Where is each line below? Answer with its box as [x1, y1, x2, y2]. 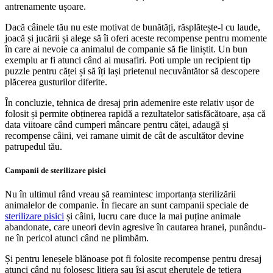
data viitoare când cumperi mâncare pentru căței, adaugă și [5, 119, 229, 130]
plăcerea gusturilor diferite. [5, 76, 107, 87]
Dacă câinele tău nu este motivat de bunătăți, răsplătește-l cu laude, [5, 21, 260, 32]
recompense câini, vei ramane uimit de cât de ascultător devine [5, 130, 244, 141]
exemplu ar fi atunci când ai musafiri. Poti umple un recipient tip [5, 54, 250, 65]
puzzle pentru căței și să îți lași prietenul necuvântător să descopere [5, 65, 260, 76]
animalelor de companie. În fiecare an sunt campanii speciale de [5, 199, 249, 210]
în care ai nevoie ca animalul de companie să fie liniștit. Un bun [5, 43, 247, 54]
